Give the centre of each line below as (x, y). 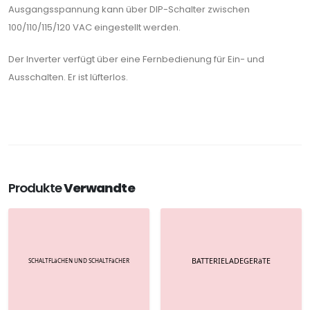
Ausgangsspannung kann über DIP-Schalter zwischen (129, 9)
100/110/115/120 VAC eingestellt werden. (94, 27)
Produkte (36, 188)
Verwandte (99, 188)
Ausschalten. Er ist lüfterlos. (68, 77)
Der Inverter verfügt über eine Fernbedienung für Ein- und (136, 59)
